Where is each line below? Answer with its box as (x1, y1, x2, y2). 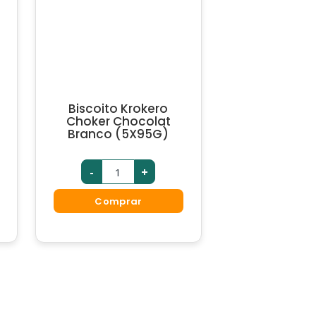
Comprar (95, 194, 142, 208)
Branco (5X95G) (68, 126, 169, 142)
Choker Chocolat (66, 113, 171, 130)
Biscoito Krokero (68, 100, 169, 117)
